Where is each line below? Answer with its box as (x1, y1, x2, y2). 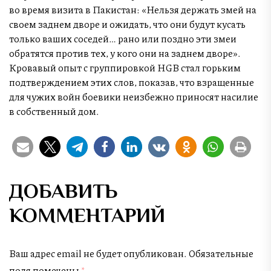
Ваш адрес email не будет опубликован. (9, 246, 186, 261)
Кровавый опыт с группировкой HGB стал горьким (9, 60, 241, 75)
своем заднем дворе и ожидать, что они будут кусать (9, 17, 246, 31)
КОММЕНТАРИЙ (9, 203, 165, 227)
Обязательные (188, 246, 253, 261)
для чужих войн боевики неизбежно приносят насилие (9, 90, 258, 104)
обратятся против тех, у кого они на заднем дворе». (9, 46, 240, 60)
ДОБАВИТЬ (9, 179, 117, 203)
